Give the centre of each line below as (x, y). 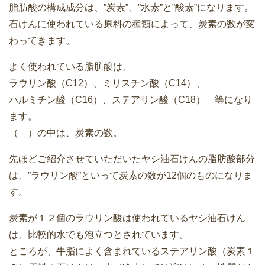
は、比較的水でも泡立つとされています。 (99, 234)
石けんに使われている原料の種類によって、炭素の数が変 (132, 24)
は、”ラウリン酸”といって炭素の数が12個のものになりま (131, 175)
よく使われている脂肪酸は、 (70, 66)
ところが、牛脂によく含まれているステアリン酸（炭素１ (132, 251)
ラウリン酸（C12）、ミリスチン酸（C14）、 (107, 83)
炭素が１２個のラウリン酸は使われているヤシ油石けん (127, 218)
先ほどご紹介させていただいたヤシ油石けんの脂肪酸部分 (132, 159)
